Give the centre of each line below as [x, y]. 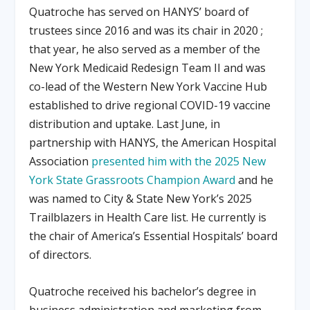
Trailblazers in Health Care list [108, 218]
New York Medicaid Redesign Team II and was [148, 68]
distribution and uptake [91, 124]
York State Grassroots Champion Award [133, 180]
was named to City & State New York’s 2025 [141, 199]
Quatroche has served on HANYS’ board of [139, 12]
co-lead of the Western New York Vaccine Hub [148, 87]
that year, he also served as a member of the [145, 49]
